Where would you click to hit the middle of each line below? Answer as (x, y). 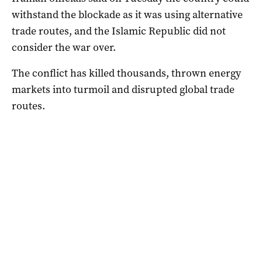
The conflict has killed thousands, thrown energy (126, 73)
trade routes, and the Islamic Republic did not (119, 31)
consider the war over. (64, 47)
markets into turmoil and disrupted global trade (123, 89)
